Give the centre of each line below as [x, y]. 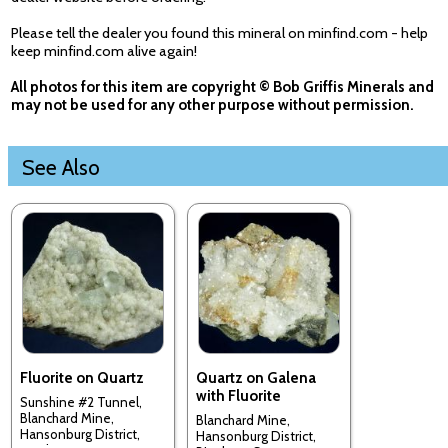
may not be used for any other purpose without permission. [212, 105]
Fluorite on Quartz [82, 377]
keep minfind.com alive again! [104, 51]
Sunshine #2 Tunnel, [81, 402]
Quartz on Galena [256, 377]
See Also [61, 167]
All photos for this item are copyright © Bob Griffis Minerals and [222, 87]
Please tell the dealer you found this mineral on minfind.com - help [219, 33]
